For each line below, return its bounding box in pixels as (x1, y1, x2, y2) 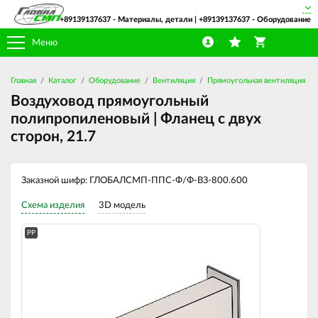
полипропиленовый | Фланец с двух (11, 111, 261, 126)
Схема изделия (21, 201, 84, 210)
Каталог (48, 77, 77, 84)
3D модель (99, 201, 146, 210)
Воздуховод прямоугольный (11, 94, 209, 109)
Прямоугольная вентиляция (207, 77, 305, 84)
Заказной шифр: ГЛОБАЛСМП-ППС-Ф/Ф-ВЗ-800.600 (21, 176, 248, 185)
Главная (11, 77, 36, 84)
